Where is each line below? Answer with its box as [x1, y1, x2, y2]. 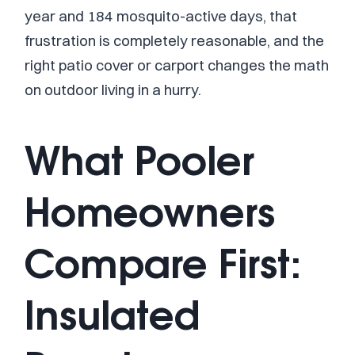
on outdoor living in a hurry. [25, 80, 201, 99]
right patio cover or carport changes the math [25, 55, 329, 74]
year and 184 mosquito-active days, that [25, 6, 297, 25]
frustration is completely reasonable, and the [25, 31, 324, 50]
